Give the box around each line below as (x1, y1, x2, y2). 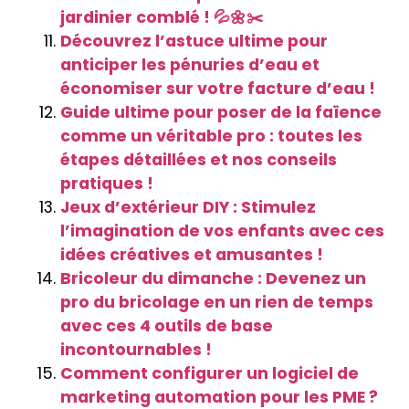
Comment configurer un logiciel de (60, 362, 359, 385)
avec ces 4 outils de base (60, 315, 273, 338)
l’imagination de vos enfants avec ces (60, 220, 384, 243)
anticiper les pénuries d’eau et (60, 54, 320, 77)
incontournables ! (60, 339, 212, 362)
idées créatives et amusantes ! (60, 244, 323, 267)
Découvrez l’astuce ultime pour (60, 30, 328, 53)
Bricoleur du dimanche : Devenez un (60, 267, 366, 290)
